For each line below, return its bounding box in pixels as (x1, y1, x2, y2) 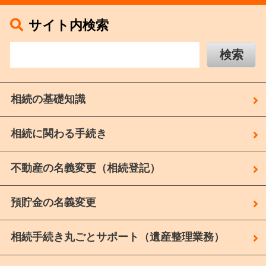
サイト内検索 (28, 18, 109, 33)
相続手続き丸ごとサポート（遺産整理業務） (10, 231, 224, 243)
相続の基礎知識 (10, 93, 85, 105)
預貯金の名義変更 (10, 197, 96, 209)
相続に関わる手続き (10, 127, 107, 140)
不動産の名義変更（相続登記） (10, 161, 160, 174)
